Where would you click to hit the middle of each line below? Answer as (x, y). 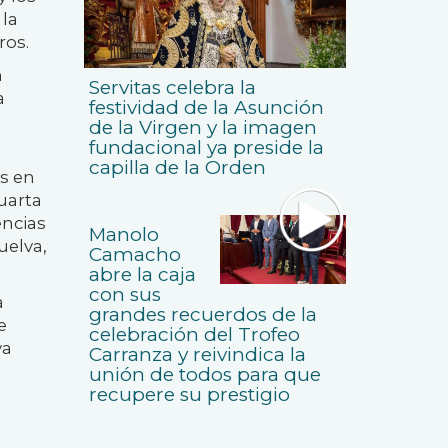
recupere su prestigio (189, 395)
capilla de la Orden (177, 168)
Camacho (134, 255)
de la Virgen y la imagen (202, 128)
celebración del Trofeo (194, 335)
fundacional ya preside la (206, 148)
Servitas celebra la (172, 88)
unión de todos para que (204, 375)
